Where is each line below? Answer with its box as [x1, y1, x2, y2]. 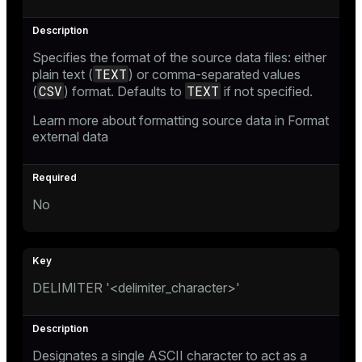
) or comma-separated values [128, 65, 301, 82]
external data [32, 128, 108, 145]
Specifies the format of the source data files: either [32, 48, 326, 65]
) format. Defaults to [64, 82, 185, 99]
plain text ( [32, 65, 93, 82]
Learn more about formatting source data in [32, 112, 288, 128]
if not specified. [221, 82, 313, 99]
